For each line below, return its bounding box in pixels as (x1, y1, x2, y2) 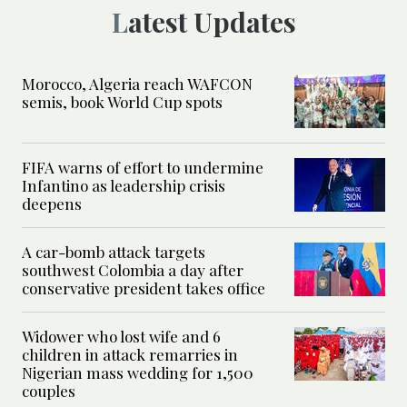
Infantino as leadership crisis (22, 175, 225, 196)
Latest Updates (127, 4, 296, 41)
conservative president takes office (22, 278, 265, 299)
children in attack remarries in (22, 344, 238, 365)
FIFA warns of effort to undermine (22, 157, 263, 178)
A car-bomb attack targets (22, 242, 205, 263)
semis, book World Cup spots (22, 92, 223, 113)
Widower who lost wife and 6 (22, 326, 221, 347)
